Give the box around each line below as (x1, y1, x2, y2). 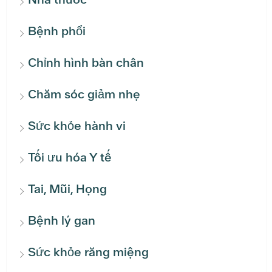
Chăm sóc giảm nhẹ (28, 86, 140, 103)
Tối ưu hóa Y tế (28, 149, 112, 166)
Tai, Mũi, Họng (28, 181, 107, 197)
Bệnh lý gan (28, 212, 95, 229)
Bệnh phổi (28, 23, 86, 39)
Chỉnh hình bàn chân (28, 55, 144, 71)
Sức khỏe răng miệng (28, 244, 149, 260)
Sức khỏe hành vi (28, 118, 126, 134)
